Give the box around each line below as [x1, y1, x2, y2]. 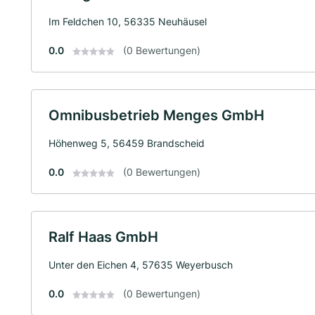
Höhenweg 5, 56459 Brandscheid [49, 137, 205, 149]
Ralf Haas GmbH [49, 229, 158, 245]
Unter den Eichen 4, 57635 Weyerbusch [49, 259, 233, 271]
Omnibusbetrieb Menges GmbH [49, 107, 264, 124]
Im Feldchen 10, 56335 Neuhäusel [49, 15, 207, 27]
